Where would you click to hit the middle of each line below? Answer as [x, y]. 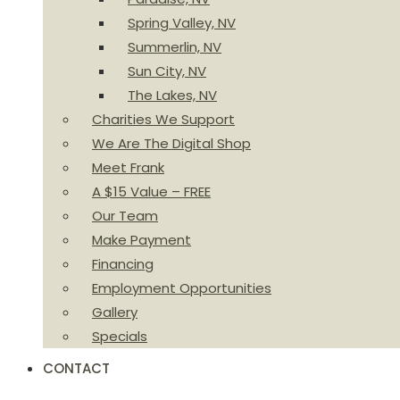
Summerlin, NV [175, 47]
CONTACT [76, 368]
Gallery [115, 312]
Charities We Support [163, 119]
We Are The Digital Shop [171, 143]
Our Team [125, 216]
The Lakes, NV [172, 95]
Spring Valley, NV [182, 23]
